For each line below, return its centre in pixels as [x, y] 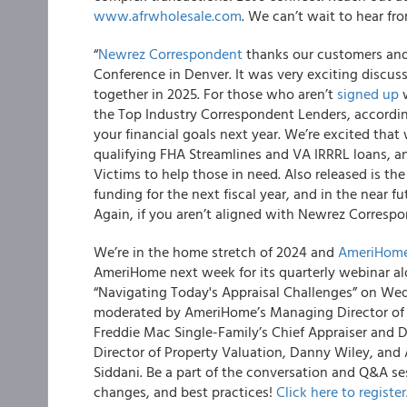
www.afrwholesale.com [168, 15]
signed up [368, 94]
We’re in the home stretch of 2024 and [216, 252]
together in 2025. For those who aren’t [215, 94]
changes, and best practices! [185, 392]
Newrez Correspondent [170, 54]
